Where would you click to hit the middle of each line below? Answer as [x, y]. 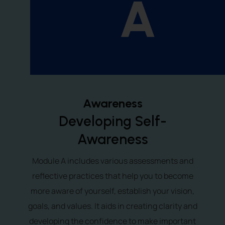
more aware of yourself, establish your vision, [113, 191]
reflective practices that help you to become [113, 176]
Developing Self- [113, 121]
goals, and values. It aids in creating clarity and [113, 206]
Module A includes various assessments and [113, 161]
